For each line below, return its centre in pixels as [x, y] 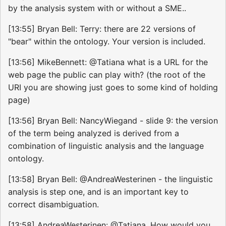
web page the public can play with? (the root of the [107, 74]
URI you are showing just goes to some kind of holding [113, 87]
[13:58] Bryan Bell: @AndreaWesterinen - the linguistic [110, 179]
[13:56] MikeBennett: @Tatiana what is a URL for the [108, 62]
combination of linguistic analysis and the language [106, 146]
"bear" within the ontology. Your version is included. [107, 41]
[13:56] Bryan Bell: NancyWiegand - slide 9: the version [113, 120]
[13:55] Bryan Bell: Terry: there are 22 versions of [102, 29]
